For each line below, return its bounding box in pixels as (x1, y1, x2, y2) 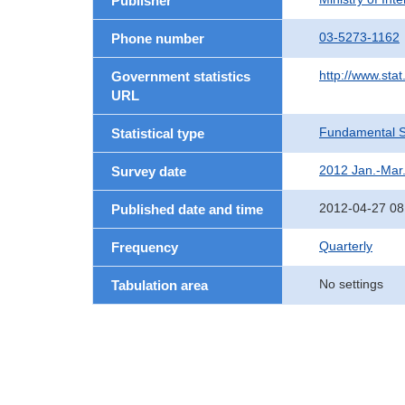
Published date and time (111, 202, 263, 217)
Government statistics (111, 69, 250, 84)
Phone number (111, 31, 204, 46)
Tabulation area (111, 278, 208, 293)
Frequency (111, 240, 178, 255)
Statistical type (111, 126, 204, 141)
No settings (319, 277, 383, 291)
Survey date (111, 164, 186, 179)
